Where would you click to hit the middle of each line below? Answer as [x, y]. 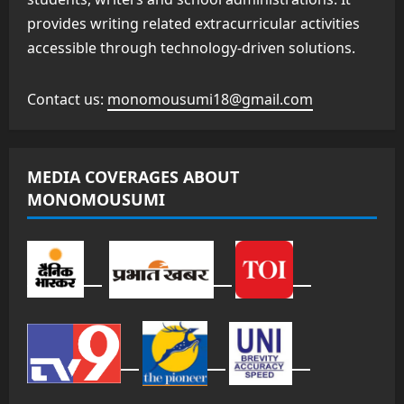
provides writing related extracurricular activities [193, 23]
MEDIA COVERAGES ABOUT [133, 176]
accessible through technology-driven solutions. [191, 47]
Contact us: [67, 99]
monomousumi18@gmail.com [210, 99]
